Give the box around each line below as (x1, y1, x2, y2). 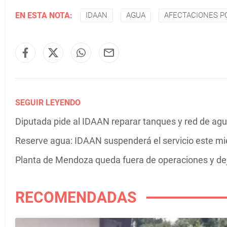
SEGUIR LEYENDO (15, 98, 81, 107)
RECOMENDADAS (15, 188, 136, 206)
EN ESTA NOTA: (15, 10, 72, 20)
